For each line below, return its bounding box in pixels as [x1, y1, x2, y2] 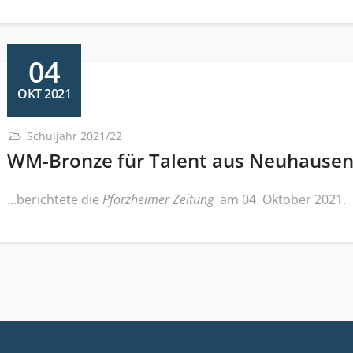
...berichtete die [7, 191, 102, 208]
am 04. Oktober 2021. [217, 191, 346, 208]
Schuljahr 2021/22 [27, 128, 122, 143]
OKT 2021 [17, 84, 71, 102]
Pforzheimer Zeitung [102, 191, 217, 208]
